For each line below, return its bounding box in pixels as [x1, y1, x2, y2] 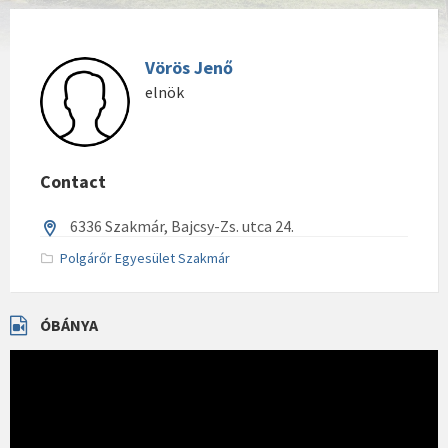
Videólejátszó [9, 348, 91, 366]
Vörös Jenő [145, 56, 233, 79]
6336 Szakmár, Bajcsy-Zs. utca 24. [70, 216, 294, 236]
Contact [40, 170, 106, 193]
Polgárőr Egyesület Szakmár [60, 249, 230, 267]
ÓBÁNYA [40, 315, 98, 335]
